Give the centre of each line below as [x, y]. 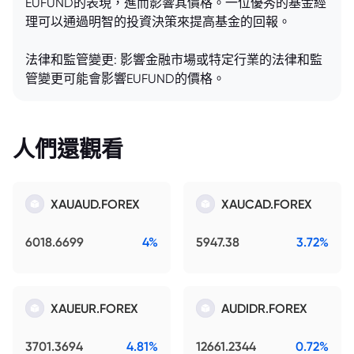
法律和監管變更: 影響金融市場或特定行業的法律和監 [174, 59]
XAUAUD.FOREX [95, 203]
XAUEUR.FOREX [94, 308]
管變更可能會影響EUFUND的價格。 [125, 78]
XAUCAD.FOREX [267, 203]
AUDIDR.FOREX [264, 308]
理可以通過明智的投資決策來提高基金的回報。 [158, 21]
